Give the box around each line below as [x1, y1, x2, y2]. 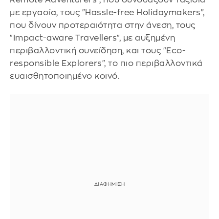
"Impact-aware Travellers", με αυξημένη [10, 33, 175, 42]
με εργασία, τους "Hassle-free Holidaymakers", [10, 8, 205, 17]
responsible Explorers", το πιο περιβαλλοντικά [10, 59, 203, 67]
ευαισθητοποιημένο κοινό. [10, 71, 119, 80]
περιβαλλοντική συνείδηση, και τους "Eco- [10, 46, 186, 55]
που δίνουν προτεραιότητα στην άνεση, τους [10, 21, 196, 29]
